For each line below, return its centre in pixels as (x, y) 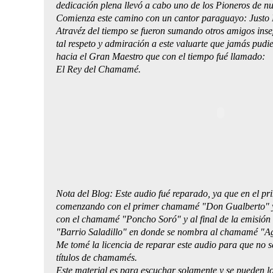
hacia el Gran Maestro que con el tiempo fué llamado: (161, 56)
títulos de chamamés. (97, 257)
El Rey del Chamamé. (100, 69)
